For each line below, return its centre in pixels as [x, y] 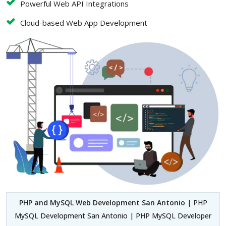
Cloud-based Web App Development [84, 23]
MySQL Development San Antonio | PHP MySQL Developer [113, 215]
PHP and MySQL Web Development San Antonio [103, 202]
